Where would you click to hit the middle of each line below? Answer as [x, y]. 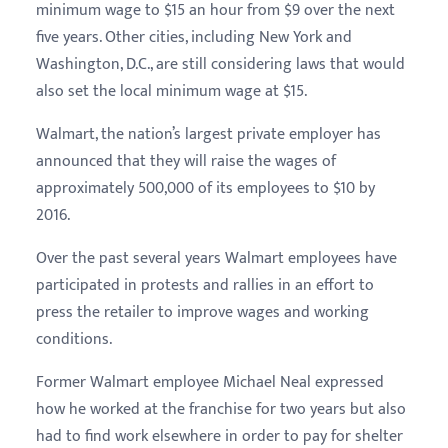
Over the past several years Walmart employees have [216, 259]
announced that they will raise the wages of [186, 162]
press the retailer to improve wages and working [202, 313]
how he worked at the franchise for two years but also [221, 410]
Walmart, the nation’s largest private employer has [208, 135]
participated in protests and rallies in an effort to [205, 286]
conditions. [74, 340]
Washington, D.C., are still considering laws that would [220, 65]
